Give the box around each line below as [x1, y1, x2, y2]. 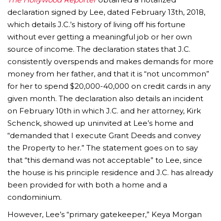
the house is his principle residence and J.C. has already [7, 168, 213, 177]
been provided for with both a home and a [7, 180, 167, 189]
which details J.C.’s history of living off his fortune [7, 20, 185, 29]
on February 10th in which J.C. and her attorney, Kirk [7, 106, 201, 115]
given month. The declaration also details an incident [7, 94, 203, 103]
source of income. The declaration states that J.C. [7, 44, 190, 54]
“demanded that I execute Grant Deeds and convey [7, 131, 201, 140]
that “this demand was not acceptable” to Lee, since [7, 155, 202, 165]
